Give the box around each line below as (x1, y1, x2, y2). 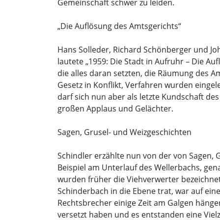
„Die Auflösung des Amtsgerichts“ (57, 21, 181, 32)
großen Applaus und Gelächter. (57, 103, 173, 114)
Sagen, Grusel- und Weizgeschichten (57, 127, 192, 138)
